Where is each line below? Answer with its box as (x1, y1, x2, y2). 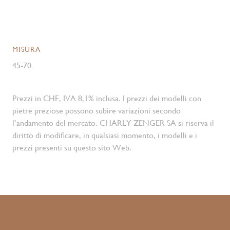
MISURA (12, 45, 41, 53)
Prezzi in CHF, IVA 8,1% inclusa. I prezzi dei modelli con (12, 93, 201, 103)
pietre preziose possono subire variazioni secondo (12, 106, 181, 116)
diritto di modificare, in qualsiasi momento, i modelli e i (12, 130, 197, 140)
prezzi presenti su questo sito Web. (12, 143, 131, 152)
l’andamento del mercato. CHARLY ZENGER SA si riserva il (12, 118, 214, 128)
